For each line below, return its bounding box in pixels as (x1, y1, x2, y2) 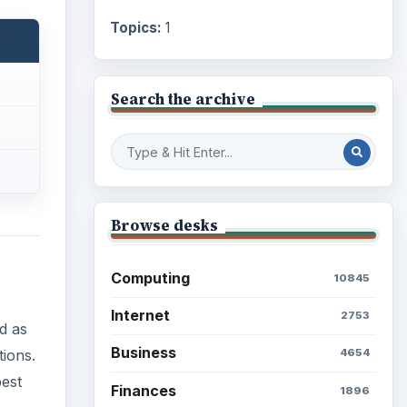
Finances (110, 381, 176, 400)
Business (110, 343, 176, 362)
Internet (110, 306, 170, 325)
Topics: (109, 19, 162, 37)
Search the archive (110, 89, 255, 110)
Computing (110, 269, 190, 287)
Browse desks (110, 215, 218, 236)
